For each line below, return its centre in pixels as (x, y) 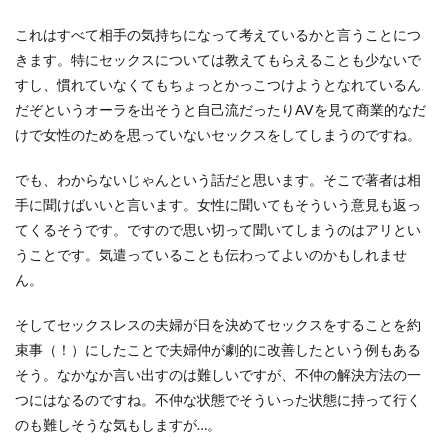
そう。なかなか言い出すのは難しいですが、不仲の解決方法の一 (218, 374)
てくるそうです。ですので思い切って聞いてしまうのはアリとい (218, 229)
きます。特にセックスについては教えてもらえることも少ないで (218, 59)
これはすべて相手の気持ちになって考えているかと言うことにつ (218, 34)
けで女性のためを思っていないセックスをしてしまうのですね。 (218, 134)
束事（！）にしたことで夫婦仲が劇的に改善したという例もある (218, 349)
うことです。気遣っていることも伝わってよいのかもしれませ (211, 254)
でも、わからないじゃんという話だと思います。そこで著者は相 (218, 179)
